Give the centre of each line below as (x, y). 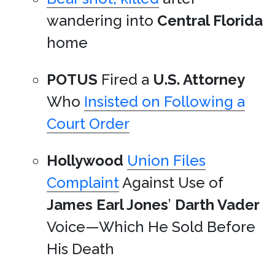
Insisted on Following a (165, 102)
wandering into (102, 21)
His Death (80, 249)
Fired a (125, 80)
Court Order (88, 124)
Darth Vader (217, 205)
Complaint (83, 183)
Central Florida (210, 21)
